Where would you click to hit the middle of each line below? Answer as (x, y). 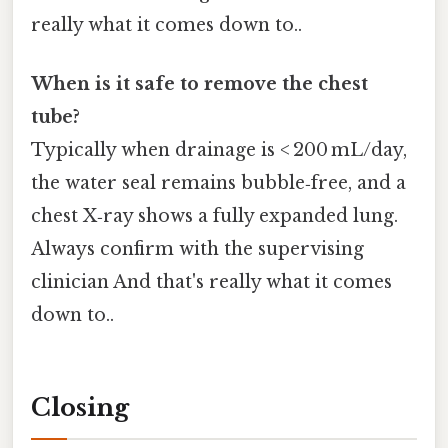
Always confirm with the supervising (197, 248)
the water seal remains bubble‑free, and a (218, 182)
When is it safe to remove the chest (199, 83)
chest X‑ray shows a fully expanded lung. (214, 215)
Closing (80, 407)
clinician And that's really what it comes (211, 281)
